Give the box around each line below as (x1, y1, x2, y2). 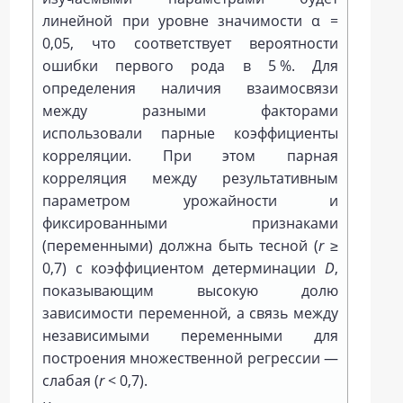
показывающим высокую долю (42, 280, 338, 300)
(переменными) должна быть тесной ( (42, 235, 318, 255)
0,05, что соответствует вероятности (42, 32, 338, 53)
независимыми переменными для (42, 325, 338, 345)
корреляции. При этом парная (42, 145, 338, 166)
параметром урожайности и (42, 190, 338, 210)
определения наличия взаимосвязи (42, 77, 338, 98)
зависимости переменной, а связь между (42, 302, 338, 323)
